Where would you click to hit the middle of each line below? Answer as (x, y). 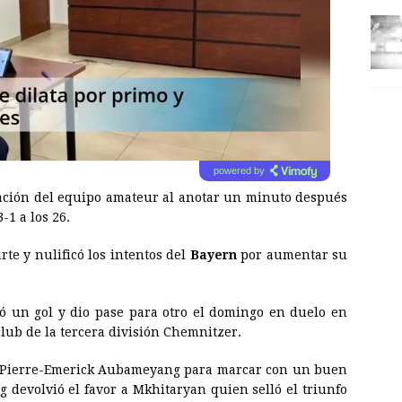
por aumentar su (292, 255)
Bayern (213, 255)
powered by (239, 171)
